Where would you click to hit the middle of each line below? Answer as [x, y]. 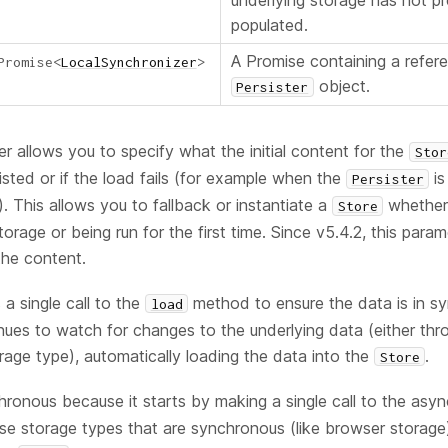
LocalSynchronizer [128, 62]
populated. [269, 25]
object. [342, 86]
